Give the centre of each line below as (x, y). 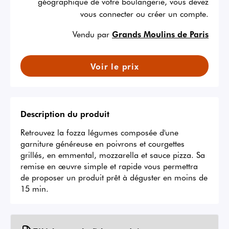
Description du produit (65, 114)
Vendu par (91, 34)
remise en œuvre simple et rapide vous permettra (109, 166)
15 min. (35, 188)
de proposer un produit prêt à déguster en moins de (114, 177)
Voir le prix (114, 66)
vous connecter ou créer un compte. (144, 14)
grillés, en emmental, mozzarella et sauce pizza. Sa (113, 155)
